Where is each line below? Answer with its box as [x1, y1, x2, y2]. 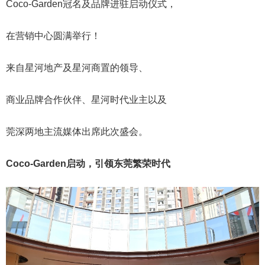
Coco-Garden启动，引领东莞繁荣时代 [6, 159, 170, 169]
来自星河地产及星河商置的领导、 [6, 63, 148, 73]
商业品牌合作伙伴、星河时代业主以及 [6, 95, 167, 105]
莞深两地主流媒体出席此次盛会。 [6, 127, 148, 137]
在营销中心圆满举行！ [6, 31, 101, 41]
